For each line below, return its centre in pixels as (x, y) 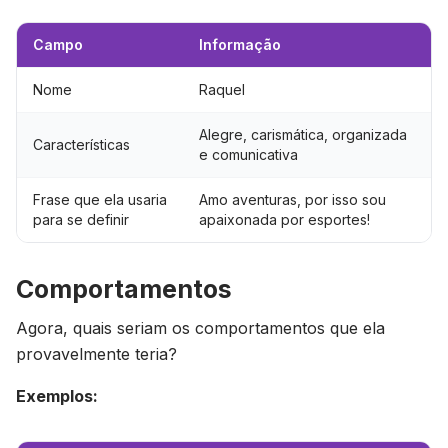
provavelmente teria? (96, 354)
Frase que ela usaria (100, 199)
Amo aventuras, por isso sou (292, 199)
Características (81, 144)
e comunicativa (248, 154)
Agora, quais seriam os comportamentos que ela (200, 328)
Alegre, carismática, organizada (303, 134)
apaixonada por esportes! (284, 219)
